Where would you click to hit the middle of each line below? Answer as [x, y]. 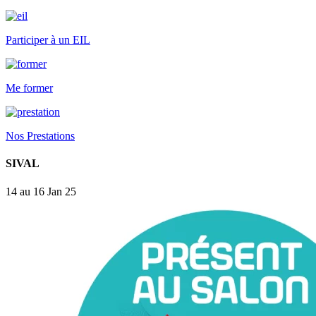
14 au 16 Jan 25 [41, 191]
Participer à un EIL [48, 40]
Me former [29, 88]
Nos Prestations [40, 136]
